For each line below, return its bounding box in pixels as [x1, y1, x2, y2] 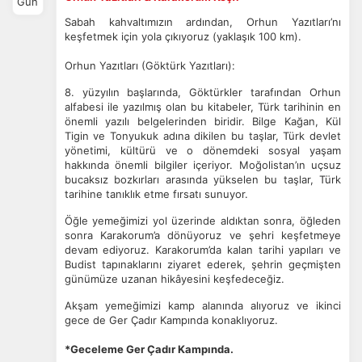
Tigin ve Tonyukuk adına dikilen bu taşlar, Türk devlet [64, 129, 341, 142]
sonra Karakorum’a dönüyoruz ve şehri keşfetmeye [64, 229, 341, 242]
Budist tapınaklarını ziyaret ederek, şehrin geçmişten [64, 258, 341, 271]
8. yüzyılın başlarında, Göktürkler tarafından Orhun [64, 86, 341, 99]
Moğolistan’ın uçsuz [238, 158, 342, 171]
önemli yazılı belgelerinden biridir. [64, 115, 253, 128]
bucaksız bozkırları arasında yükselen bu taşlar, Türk [64, 173, 341, 186]
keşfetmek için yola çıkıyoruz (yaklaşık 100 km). [64, 30, 301, 43]
